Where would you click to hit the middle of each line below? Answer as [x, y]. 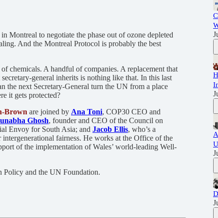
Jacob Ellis [110, 129]
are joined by [49, 111]
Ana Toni [87, 111]
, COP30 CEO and [131, 111]
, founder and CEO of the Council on [106, 120]
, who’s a [142, 129]
